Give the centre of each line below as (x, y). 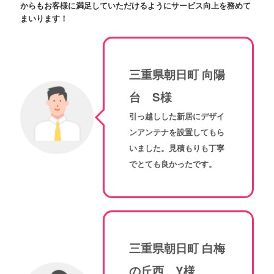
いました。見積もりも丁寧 (176, 148)
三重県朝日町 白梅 (177, 248)
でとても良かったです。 (172, 164)
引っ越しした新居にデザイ (176, 116)
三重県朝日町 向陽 (177, 75)
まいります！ (44, 18)
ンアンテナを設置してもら (176, 132)
